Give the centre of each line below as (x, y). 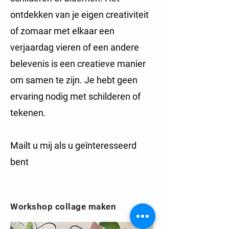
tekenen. (28, 113)
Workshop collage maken (63, 207)
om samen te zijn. (47, 80)
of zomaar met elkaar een (62, 31)
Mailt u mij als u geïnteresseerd (73, 145)
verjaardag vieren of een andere (75, 47)
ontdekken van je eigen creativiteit (79, 15)
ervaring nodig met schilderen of (75, 96)
